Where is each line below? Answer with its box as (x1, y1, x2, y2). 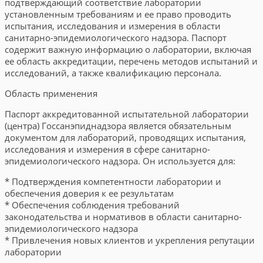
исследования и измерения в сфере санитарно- (5, 143, 210, 155)
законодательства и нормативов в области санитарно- (5, 211, 242, 222)
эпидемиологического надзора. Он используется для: (5, 155, 235, 167)
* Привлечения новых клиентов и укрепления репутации (5, 234, 255, 246)
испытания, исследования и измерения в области (5, 20, 221, 32)
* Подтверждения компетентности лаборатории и (5, 176, 221, 187)
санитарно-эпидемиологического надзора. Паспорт (5, 32, 227, 43)
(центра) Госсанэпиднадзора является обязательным (5, 120, 231, 131)
